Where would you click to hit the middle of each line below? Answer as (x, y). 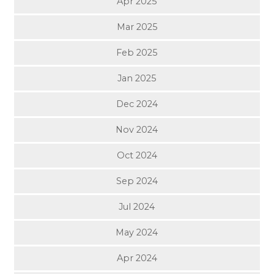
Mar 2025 (137, 27)
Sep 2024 (137, 181)
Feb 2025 (137, 52)
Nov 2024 (137, 129)
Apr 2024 (137, 258)
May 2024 (137, 233)
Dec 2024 (137, 104)
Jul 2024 (137, 207)
